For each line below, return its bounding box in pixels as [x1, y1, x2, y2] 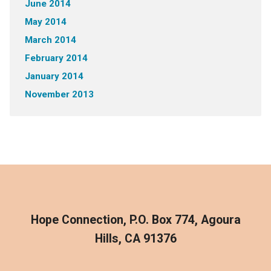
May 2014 [24, 16, 67, 27]
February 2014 [24, 52, 88, 64]
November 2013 [24, 88, 94, 100]
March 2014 [24, 34, 76, 45]
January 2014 [24, 70, 83, 82]
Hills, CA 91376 [94, 231, 177, 246]
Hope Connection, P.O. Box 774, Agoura [30, 212, 241, 227]
